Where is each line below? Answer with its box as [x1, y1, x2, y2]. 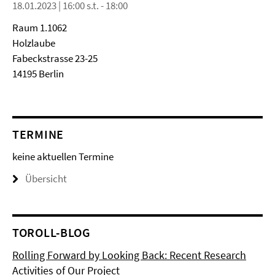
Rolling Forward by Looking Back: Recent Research [12, 248, 246, 262]
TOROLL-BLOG [12, 225, 91, 240]
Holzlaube [12, 36, 55, 50]
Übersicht [25, 172, 67, 185]
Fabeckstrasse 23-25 [12, 52, 98, 65]
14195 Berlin [12, 67, 64, 80]
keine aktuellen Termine [12, 150, 114, 163]
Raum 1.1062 [12, 21, 67, 34]
